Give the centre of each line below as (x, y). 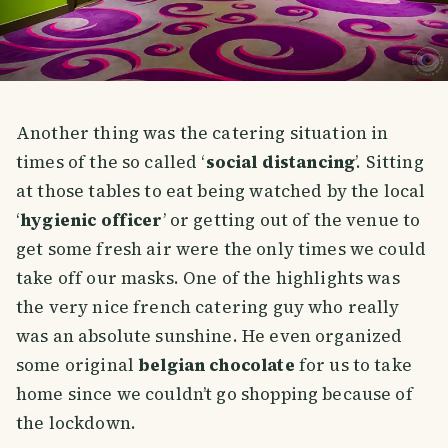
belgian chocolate (216, 364)
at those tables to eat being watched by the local (221, 190)
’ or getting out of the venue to (291, 219)
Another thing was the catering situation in (202, 132)
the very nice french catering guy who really (208, 306)
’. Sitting (389, 161)
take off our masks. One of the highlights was (208, 277)
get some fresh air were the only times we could (221, 248)
